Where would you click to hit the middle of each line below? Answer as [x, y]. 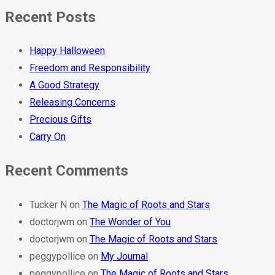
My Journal [124, 257]
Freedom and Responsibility [90, 68]
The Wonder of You [130, 222]
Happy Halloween [67, 51]
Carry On [48, 137]
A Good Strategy [64, 85]
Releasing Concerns [72, 103]
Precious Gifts [60, 120]
